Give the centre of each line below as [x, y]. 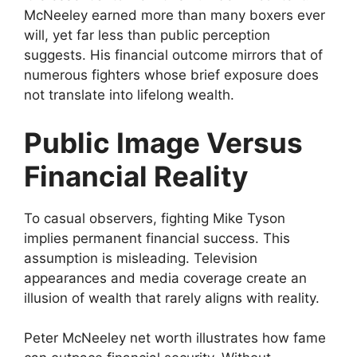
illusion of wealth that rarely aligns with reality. [172, 298]
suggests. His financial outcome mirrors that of [173, 55]
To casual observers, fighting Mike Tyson [155, 218]
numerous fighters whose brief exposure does [171, 75]
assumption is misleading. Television [141, 258]
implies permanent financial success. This [157, 238]
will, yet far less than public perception [147, 35]
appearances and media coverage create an [165, 278]
